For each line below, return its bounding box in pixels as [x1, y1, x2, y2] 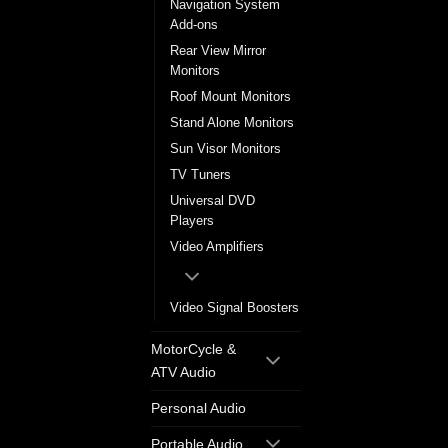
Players [170, 213, 214, 229]
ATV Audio [151, 364, 216, 381]
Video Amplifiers [170, 239, 264, 255]
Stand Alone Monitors [170, 115, 294, 131]
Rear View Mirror [170, 43, 266, 59]
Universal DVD [170, 193, 255, 209]
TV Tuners [170, 167, 231, 183]
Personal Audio [151, 400, 246, 417]
